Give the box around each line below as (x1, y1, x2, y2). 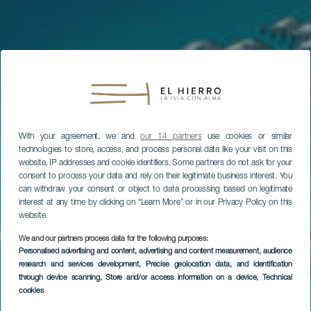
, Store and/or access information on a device (99, 274, 257, 283)
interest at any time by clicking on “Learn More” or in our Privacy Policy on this (19, 199, 292, 208)
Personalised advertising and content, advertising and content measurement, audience (19, 248, 292, 256)
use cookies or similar (201, 133, 293, 142)
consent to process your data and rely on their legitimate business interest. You (19, 172, 292, 181)
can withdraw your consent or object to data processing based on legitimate (19, 185, 292, 194)
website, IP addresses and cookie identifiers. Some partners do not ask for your (19, 159, 292, 168)
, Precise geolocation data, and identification (139, 261, 292, 269)
